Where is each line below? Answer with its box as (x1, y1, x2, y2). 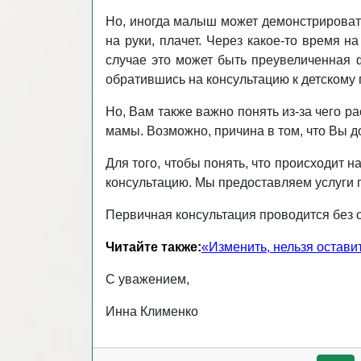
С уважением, (106, 272, 189, 286)
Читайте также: (106, 240, 201, 254)
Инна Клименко (106, 305, 198, 318)
